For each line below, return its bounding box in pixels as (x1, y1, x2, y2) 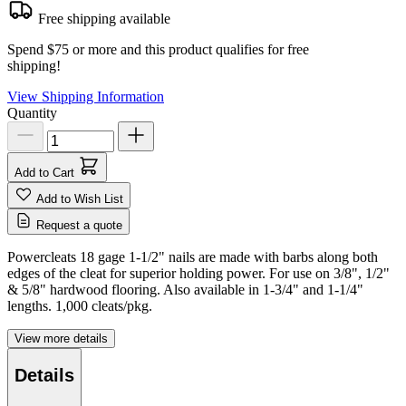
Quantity (7, 104, 57, 121)
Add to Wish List (36, 191, 123, 206)
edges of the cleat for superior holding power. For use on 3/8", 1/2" (7, 265, 390, 281)
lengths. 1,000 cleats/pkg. (7, 297, 152, 314)
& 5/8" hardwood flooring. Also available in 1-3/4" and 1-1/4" (7, 281, 363, 297)
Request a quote (36, 217, 122, 232)
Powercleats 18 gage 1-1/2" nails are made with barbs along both (7, 248, 378, 265)
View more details (14, 331, 108, 345)
